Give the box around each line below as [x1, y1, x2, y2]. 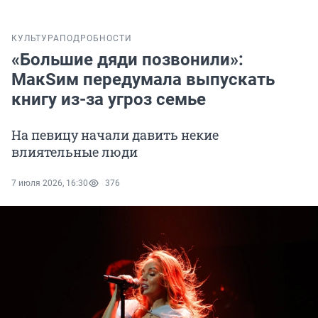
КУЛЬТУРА [11, 33, 60, 44]
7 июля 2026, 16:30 [11, 178, 88, 189]
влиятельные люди [11, 143, 138, 161]
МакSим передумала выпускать [11, 70, 275, 90]
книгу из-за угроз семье [11, 89, 206, 110]
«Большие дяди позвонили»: [11, 50, 243, 70]
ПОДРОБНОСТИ [60, 33, 132, 44]
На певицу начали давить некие [11, 126, 219, 144]
